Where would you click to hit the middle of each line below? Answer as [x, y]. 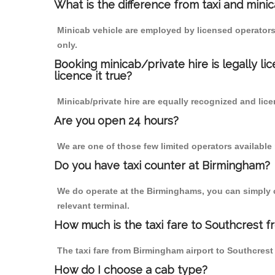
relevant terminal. [93, 206]
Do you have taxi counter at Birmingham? [162, 166]
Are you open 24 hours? [116, 121]
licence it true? [93, 76]
